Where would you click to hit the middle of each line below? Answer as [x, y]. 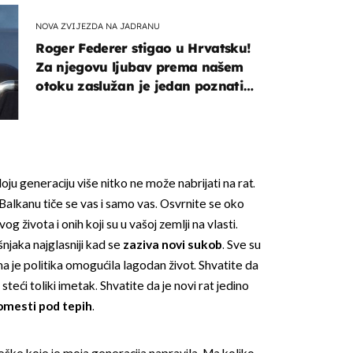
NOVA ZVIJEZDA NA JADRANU [98, 26]
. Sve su [241, 245]
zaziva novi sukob [171, 245]
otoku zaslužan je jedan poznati [140, 85]
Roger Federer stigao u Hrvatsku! [143, 48]
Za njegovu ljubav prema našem [139, 67]
